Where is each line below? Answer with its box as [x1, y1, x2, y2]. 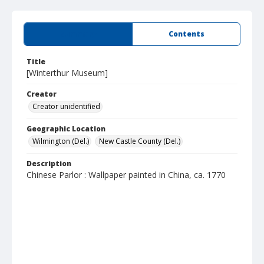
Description [27, 159, 71, 169]
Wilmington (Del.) [32, 136, 89, 146]
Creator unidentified [32, 101, 100, 111]
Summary [60, 29, 96, 39]
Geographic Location [27, 124, 105, 134]
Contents [168, 29, 204, 39]
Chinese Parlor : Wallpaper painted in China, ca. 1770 [27, 169, 226, 180]
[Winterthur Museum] [27, 67, 108, 78]
